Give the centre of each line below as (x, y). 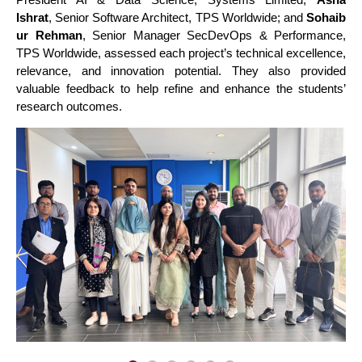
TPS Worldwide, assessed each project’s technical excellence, (181, 53)
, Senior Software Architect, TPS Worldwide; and (177, 17)
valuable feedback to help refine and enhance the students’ (181, 88)
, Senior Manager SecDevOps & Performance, (214, 35)
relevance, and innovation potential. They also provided (181, 71)
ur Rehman (49, 35)
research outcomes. (69, 106)
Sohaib (326, 17)
